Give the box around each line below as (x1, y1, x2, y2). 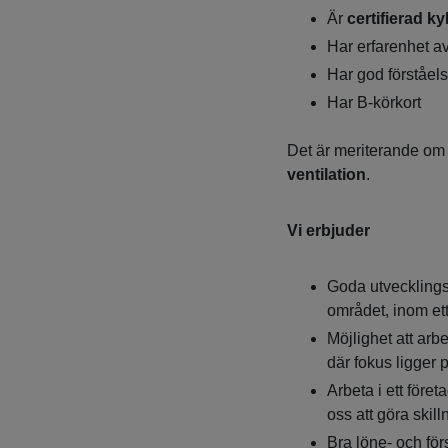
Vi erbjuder (286, 222, 370, 240)
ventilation (286, 166, 366, 184)
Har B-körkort (326, 94, 421, 112)
